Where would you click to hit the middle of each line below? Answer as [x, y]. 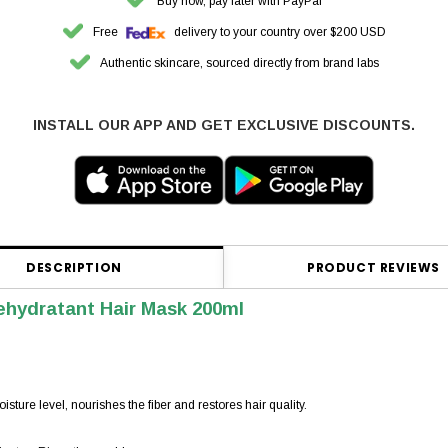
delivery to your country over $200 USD [278, 32]
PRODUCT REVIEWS [373, 268]
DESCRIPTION [74, 268]
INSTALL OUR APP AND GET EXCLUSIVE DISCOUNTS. [224, 125]
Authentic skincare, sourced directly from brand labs [239, 63]
